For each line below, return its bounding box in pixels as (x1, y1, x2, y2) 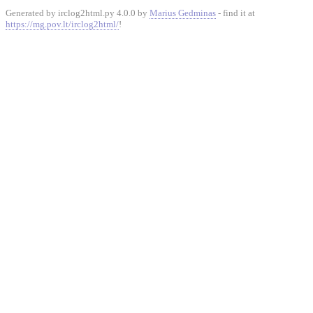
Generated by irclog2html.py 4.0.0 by (6, 8, 150, 18)
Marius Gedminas (150, 8, 216, 18)
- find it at (216, 8, 255, 18)
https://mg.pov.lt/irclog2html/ (6, 19, 119, 29)
